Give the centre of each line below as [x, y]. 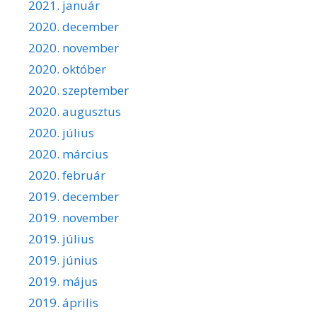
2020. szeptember [79, 90]
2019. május [63, 281]
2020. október [67, 69]
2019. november [74, 217]
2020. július [61, 132]
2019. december [74, 196]
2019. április [63, 302]
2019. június [63, 260]
